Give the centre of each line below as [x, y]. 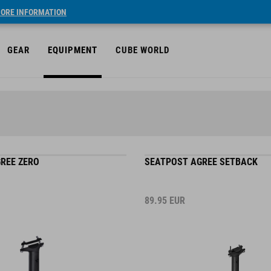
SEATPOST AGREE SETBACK [201, 162]
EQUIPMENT [73, 50]
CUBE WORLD [142, 50]
